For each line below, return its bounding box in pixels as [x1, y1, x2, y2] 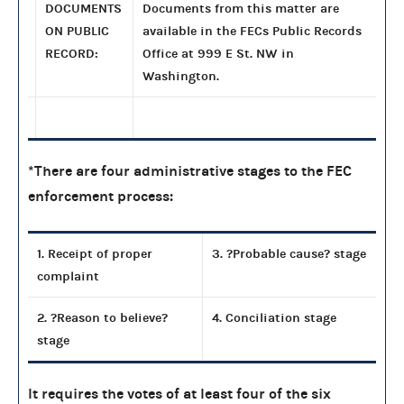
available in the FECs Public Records [142, 23, 362, 39]
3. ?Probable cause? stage [212, 245, 366, 262]
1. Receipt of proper [37, 245, 152, 262]
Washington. [142, 68, 219, 84]
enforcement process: [28, 187, 173, 205]
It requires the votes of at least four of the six [28, 384, 331, 402]
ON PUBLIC [45, 23, 109, 39]
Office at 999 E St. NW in [142, 45, 294, 61]
